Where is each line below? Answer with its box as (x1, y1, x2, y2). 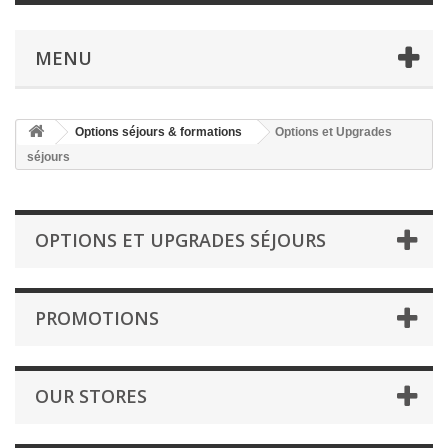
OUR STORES (35, 384, 147, 408)
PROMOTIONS (35, 306, 159, 330)
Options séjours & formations (75, 125, 242, 139)
